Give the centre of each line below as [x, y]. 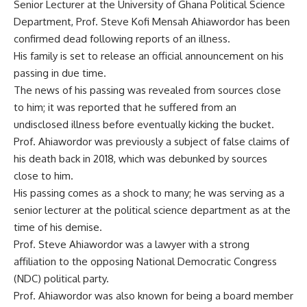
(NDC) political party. [61, 279]
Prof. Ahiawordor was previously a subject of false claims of [151, 142]
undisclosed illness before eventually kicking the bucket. [144, 124]
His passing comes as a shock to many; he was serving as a [149, 193]
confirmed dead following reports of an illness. [122, 39]
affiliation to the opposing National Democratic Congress [145, 261]
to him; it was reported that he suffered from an [125, 107]
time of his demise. [58, 227]
